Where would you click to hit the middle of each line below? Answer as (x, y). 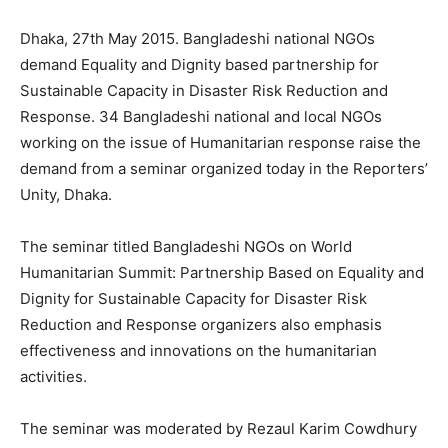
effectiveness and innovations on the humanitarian (198, 350)
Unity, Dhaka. (66, 194)
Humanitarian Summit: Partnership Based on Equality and (222, 272)
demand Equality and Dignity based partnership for (199, 64)
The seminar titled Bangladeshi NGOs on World (186, 246)
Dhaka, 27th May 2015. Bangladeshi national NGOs (197, 38)
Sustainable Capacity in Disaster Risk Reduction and (204, 90)
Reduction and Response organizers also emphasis (201, 324)
